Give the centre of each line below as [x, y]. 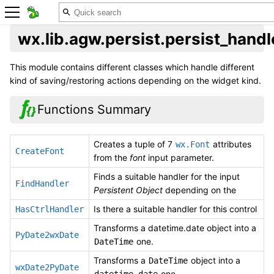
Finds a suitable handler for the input [167, 176]
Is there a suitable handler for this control [175, 209]
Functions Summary [94, 110]
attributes [231, 144]
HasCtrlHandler [50, 209]
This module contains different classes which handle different [132, 67]
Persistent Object [128, 190]
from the [112, 157]
